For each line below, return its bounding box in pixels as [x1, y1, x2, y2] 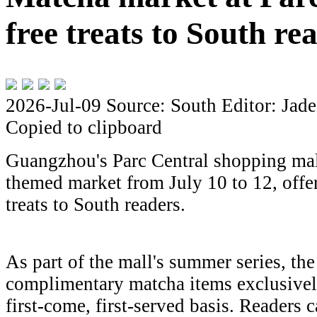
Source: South [106, 95, 217, 117]
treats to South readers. [6, 194, 185, 216]
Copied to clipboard [6, 117, 162, 139]
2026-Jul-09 [6, 95, 106, 117]
